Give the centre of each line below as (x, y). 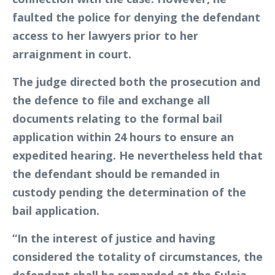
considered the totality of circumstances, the (137, 257)
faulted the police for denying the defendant (136, 17)
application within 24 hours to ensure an (123, 137)
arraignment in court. (72, 54)
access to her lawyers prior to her (105, 36)
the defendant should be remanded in (116, 174)
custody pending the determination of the (129, 192)
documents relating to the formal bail (117, 119)
